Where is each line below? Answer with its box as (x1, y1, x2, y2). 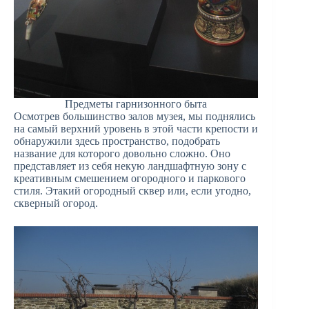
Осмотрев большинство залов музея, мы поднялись (14, 110, 255, 123)
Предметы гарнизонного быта (65, 98, 208, 110)
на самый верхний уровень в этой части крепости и (14, 123, 258, 135)
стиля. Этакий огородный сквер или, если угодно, (14, 185, 251, 197)
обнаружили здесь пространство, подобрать (14, 135, 220, 148)
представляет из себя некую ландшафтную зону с (14, 160, 246, 172)
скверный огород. (14, 197, 98, 210)
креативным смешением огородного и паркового (14, 172, 246, 185)
